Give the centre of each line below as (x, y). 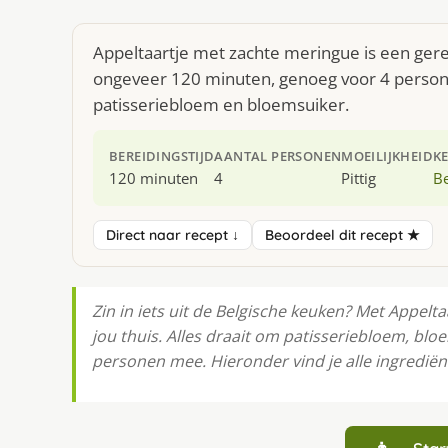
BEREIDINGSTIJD (162, 156)
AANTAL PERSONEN (278, 156)
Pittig (359, 178)
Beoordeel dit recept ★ (342, 234)
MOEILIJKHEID (387, 156)
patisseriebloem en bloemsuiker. (221, 104)
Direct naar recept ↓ (172, 234)
